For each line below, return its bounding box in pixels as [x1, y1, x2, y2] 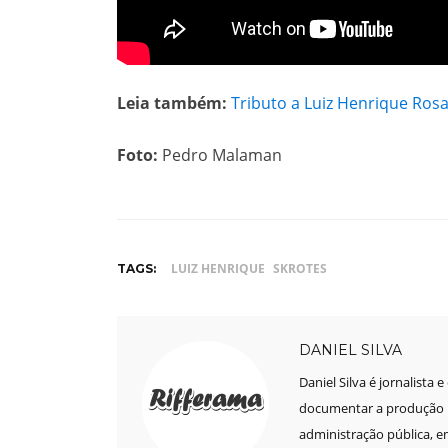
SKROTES [273, 259, 327, 277]
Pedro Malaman [158, 143, 282, 166]
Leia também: [117, 91, 227, 114]
